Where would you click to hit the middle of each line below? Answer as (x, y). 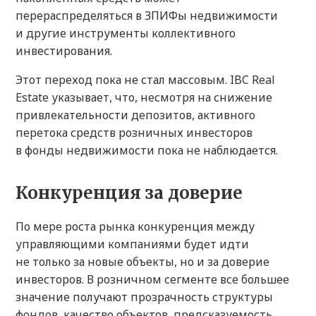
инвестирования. (64, 51)
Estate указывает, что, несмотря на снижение (144, 98)
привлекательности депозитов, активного (135, 115)
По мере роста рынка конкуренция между (135, 227)
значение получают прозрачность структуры (144, 297)
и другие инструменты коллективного (126, 34)
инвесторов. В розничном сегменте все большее (152, 280)
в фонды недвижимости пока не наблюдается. (147, 151)
